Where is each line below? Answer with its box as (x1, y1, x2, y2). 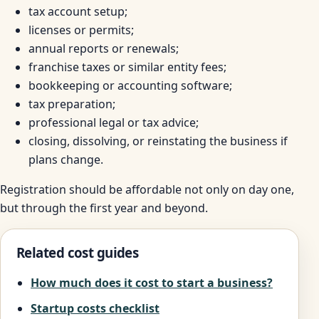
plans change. (28, 152, 103, 168)
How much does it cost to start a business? (31, 275, 273, 291)
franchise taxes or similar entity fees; (28, 59, 226, 75)
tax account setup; (28, 4, 127, 20)
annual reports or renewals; (28, 41, 179, 57)
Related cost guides (16, 244, 139, 262)
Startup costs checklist (31, 300, 159, 317)
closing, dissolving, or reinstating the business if (28, 133, 288, 150)
